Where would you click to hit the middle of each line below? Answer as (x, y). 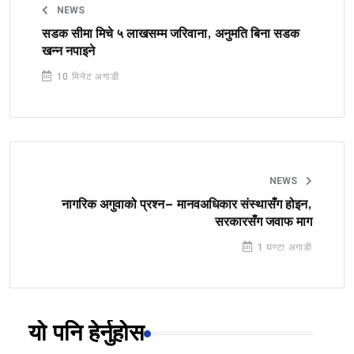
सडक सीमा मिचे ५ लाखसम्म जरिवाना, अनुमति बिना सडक (171, 34)
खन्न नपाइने (68, 52)
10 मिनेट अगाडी (86, 77)
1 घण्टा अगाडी (283, 248)
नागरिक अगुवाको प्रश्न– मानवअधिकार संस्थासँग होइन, (187, 205)
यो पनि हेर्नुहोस (86, 334)
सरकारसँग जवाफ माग (264, 222)
